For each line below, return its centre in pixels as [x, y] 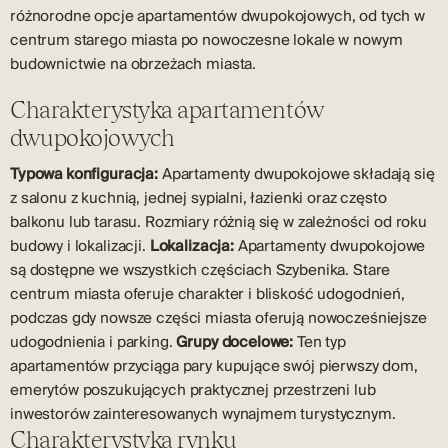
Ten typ [319, 342]
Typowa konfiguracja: [84, 174]
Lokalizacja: [191, 246]
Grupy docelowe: [235, 342]
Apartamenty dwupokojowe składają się [296, 174]
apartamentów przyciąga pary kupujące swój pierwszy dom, [214, 366]
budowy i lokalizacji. [80, 246]
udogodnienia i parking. [93, 342]
